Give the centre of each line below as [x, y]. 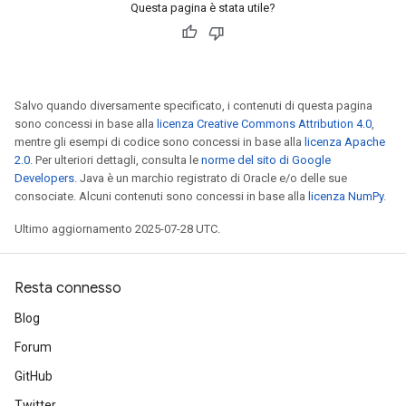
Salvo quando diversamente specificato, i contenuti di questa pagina [193, 106]
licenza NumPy [346, 196]
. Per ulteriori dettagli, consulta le [116, 160]
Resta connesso [68, 288]
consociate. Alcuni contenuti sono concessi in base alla [161, 196]
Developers [44, 178]
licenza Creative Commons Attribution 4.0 [264, 124]
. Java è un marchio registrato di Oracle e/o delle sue [211, 178]
